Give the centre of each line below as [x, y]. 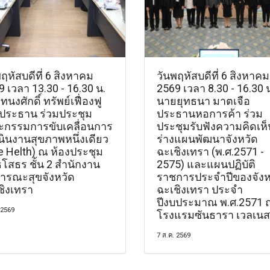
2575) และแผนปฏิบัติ [206, 165]
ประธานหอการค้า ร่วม [210, 114]
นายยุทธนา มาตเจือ [203, 101]
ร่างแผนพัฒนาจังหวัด [207, 139]
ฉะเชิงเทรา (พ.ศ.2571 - [210, 152]
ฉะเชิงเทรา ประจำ [200, 190]
